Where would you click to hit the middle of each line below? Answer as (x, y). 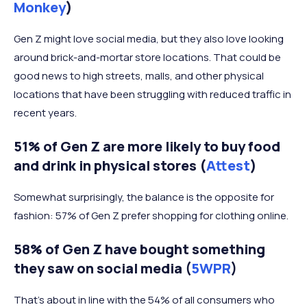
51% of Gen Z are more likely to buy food (147, 146)
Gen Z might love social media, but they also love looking (149, 38)
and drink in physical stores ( (110, 165)
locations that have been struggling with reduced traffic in (152, 94)
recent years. (45, 112)
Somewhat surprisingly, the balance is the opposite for (144, 197)
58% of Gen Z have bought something (139, 249)
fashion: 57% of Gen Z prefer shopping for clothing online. (151, 215)
